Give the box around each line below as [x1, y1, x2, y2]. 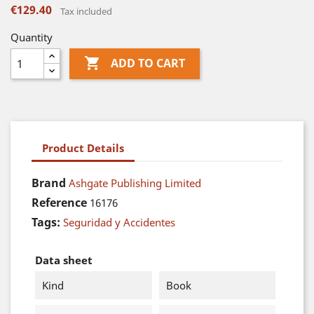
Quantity [11, 30, 53, 44]
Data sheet [35, 253, 93, 267]
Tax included [60, 5, 112, 18]
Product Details [42, 140, 124, 155]
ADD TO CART [110, 55, 185, 71]
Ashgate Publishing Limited [69, 176, 201, 190]
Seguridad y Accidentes [63, 215, 175, 229]
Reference [32, 195, 87, 210]
